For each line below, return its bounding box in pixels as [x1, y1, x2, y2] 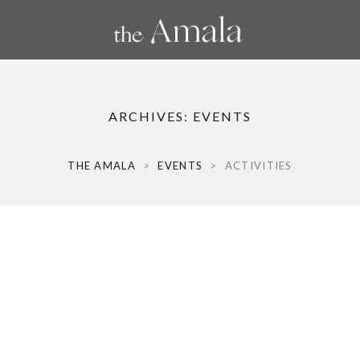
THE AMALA [67, 159, 136, 172]
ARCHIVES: [108, 108, 193, 124]
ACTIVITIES [224, 159, 292, 172]
